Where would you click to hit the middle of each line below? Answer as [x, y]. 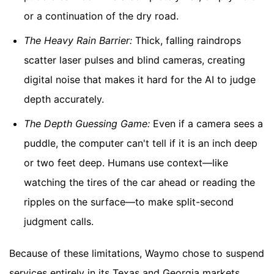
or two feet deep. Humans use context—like [126, 162]
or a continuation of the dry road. [101, 16]
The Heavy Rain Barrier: [78, 40]
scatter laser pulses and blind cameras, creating [135, 60]
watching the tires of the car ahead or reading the [139, 182]
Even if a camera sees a [206, 123]
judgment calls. [59, 221]
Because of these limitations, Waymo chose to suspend [137, 253]
